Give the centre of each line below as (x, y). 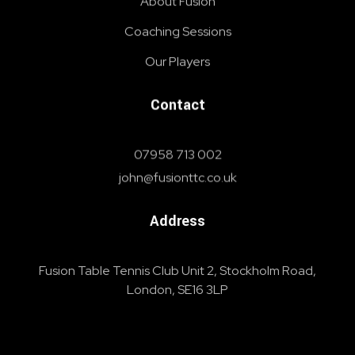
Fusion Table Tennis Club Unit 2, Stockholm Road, (177, 270)
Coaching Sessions (177, 32)
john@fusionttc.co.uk (177, 177)
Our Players (177, 62)
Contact (177, 105)
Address (177, 221)
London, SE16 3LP (177, 289)
